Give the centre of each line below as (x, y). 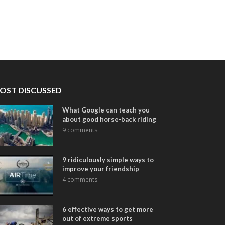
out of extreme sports (98, 219)
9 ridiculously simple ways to (108, 159)
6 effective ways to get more (108, 210)
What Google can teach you (106, 110)
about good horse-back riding (109, 119)
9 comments (80, 130)
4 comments (80, 179)
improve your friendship (101, 168)
